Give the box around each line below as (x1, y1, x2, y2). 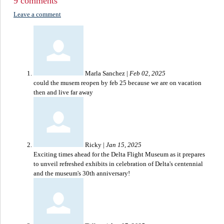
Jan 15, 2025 (106, 141, 141, 149)
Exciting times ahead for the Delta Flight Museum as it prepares (33, 150, 205, 158)
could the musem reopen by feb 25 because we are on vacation (33, 79, 201, 87)
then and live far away (33, 88, 94, 96)
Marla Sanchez (85, 69, 126, 77)
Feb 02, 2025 (129, 69, 165, 77)
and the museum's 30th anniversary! (33, 169, 130, 177)
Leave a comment (13, 10, 61, 18)
